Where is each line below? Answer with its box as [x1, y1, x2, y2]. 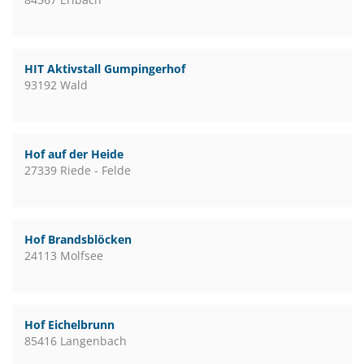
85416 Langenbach [24, 333, 127, 349]
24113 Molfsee [24, 248, 103, 263]
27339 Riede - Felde [24, 162, 131, 178]
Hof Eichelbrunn [24, 317, 115, 332]
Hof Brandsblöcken [24, 232, 132, 247]
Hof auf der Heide [24, 146, 123, 162]
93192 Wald [24, 77, 88, 93]
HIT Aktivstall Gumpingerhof [24, 61, 185, 76]
